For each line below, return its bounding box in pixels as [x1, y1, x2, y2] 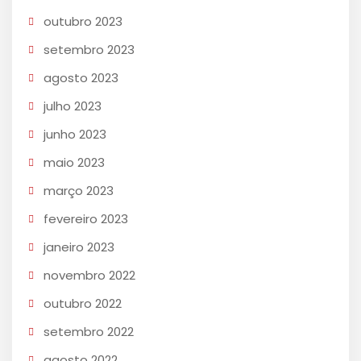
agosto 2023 [44, 69, 118, 87]
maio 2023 [44, 154, 105, 172]
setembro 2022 [44, 323, 134, 341]
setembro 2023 [44, 41, 135, 59]
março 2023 [44, 182, 114, 200]
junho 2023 [44, 126, 106, 143]
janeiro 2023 [44, 239, 114, 256]
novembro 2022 [44, 267, 135, 284]
